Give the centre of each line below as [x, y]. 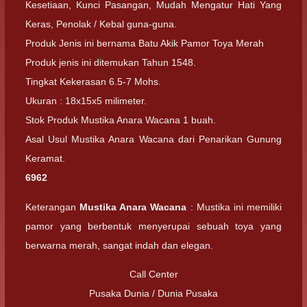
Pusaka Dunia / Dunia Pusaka [153, 293]
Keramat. [45, 159]
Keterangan [53, 207]
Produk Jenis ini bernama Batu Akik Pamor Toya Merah [145, 44]
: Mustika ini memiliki [234, 207]
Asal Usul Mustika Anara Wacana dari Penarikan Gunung [153, 139]
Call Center [153, 274]
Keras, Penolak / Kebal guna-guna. [101, 24]
